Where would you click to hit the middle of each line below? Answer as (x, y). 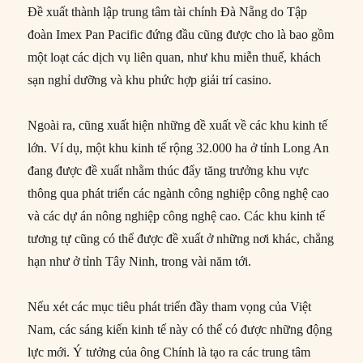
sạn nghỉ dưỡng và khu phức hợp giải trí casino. (150, 79)
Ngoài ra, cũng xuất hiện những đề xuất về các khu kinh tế (178, 125)
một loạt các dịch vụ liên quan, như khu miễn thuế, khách (175, 57)
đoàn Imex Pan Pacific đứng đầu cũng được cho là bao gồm (181, 34)
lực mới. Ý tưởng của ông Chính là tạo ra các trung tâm (169, 352)
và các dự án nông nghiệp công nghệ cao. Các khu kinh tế (177, 216)
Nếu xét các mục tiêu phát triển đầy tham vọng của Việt (170, 306)
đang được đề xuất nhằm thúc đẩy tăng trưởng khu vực (169, 170)
